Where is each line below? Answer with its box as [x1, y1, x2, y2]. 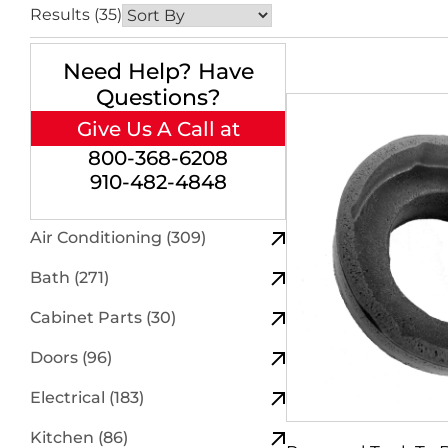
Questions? [95, 83, 221, 111]
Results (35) [30, 4, 122, 24]
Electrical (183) [30, 387, 144, 407]
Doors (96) [30, 347, 112, 367]
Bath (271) [30, 267, 109, 287]
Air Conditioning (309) [30, 227, 206, 247]
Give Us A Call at [76, 116, 240, 141]
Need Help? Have [62, 57, 254, 85]
